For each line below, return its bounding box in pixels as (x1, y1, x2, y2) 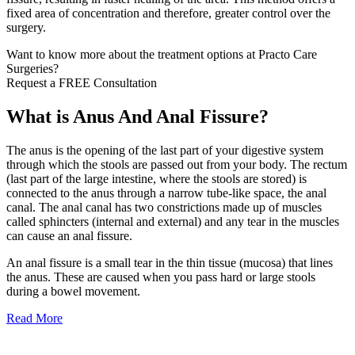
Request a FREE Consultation (6, 76, 157, 90)
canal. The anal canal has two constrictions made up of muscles (6, 200, 322, 215)
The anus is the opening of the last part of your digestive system (6, 143, 323, 158)
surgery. (6, 21, 46, 35)
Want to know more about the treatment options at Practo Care (6, 48, 317, 62)
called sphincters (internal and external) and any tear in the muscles (6, 215, 339, 229)
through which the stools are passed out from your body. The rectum (6, 158, 347, 172)
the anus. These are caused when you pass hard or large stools (6, 270, 315, 284)
